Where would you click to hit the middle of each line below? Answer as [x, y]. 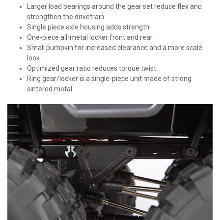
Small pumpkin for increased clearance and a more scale [115, 47]
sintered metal [50, 89]
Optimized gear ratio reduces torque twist [92, 68]
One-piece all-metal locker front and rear [90, 37]
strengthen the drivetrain [66, 16]
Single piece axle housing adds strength [88, 27]
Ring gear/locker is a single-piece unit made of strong [109, 78]
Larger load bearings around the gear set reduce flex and [114, 6]
